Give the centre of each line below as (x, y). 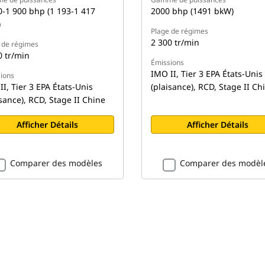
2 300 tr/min (175, 42)
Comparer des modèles (56, 163)
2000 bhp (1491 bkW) (192, 11)
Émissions (167, 62)
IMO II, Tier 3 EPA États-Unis (206, 73)
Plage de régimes (179, 31)
